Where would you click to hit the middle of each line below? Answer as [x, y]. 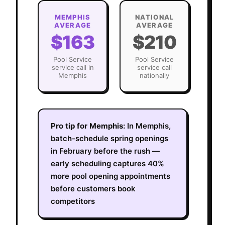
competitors [73, 201]
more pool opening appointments [110, 176]
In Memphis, [149, 126]
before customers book [93, 188]
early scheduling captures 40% [107, 163]
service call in [73, 67]
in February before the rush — [105, 151]
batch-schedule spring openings [109, 138]
